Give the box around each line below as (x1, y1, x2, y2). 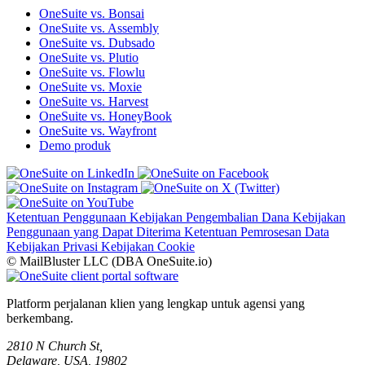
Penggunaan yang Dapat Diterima (7, 225, 184, 240)
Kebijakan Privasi (7, 240, 101, 254)
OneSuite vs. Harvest (39, 95, 148, 109)
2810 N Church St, (7, 339, 103, 354)
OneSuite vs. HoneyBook (39, 109, 172, 124)
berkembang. (7, 311, 73, 326)
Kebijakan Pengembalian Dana (130, 210, 292, 225)
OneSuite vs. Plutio (39, 51, 139, 65)
